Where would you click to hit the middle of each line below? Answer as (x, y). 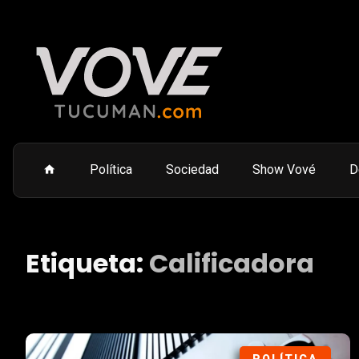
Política (111, 169)
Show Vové (284, 169)
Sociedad (192, 169)
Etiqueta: (87, 263)
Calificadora (232, 263)
